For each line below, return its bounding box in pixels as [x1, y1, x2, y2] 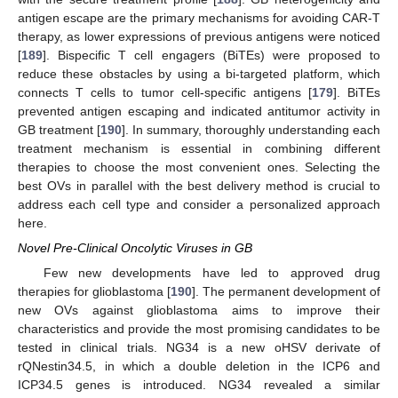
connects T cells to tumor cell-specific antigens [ [18, 84, 312, 99]
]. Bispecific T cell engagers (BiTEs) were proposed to [43, 47, 380, 62]
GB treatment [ [18, 122, 100, 137]
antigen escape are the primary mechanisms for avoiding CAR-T [18, 10, 380, 25]
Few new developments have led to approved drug [43, 265, 380, 280]
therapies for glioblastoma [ [18, 283, 171, 298]
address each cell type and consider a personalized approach [18, 196, 380, 211]
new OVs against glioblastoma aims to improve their [18, 302, 380, 317]
